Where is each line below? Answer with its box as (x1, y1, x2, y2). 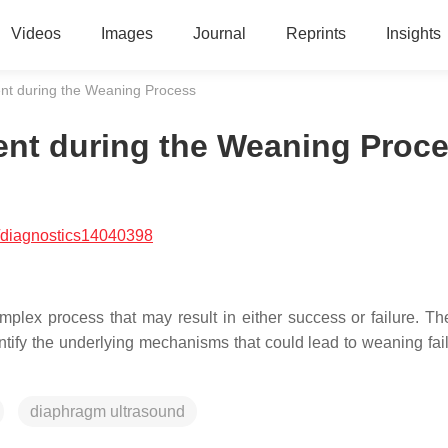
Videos (10, 25, 61, 42)
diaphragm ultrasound (30, 403, 185, 420)
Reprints (285, 25, 346, 42)
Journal (192, 25, 246, 42)
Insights (385, 25, 441, 42)
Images (100, 25, 153, 42)
